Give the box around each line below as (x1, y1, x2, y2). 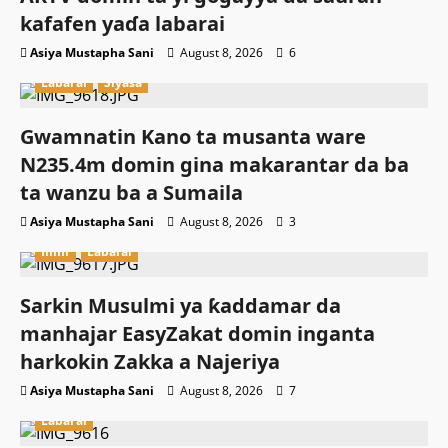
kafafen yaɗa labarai (20, 10, 225, 38)
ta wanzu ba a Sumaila (20, 179, 243, 207)
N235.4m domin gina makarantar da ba (20, 151, 409, 179)
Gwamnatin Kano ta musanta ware (20, 123, 366, 151)
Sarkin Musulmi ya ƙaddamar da (20, 292, 341, 320)
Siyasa (103, 74, 143, 92)
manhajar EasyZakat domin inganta (20, 320, 375, 348)
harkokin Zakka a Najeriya (20, 348, 280, 376)
